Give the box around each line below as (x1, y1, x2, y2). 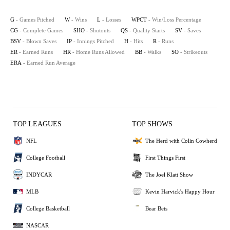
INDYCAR (26, 171, 52, 178)
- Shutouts (86, 27, 110, 33)
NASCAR (26, 222, 49, 228)
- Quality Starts (129, 27, 165, 33)
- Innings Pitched (73, 38, 114, 44)
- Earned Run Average (23, 60, 75, 66)
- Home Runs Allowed (72, 49, 125, 55)
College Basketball (26, 205, 70, 212)
